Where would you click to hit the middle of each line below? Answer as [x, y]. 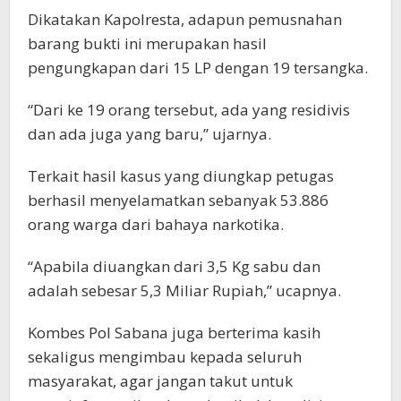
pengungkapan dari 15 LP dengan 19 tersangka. [198, 68]
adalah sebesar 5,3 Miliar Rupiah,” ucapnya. [184, 291]
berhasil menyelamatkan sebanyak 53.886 [178, 200]
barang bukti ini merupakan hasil [147, 44]
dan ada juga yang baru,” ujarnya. [149, 134]
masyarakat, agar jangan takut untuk [160, 381]
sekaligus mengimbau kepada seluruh [165, 357]
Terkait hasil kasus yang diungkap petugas [181, 176]
